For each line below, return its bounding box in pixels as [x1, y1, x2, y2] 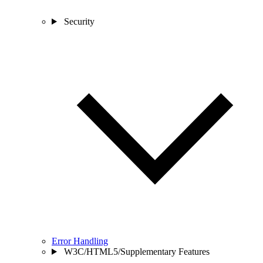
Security [63, 16, 95, 26]
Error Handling [52, 236, 108, 246]
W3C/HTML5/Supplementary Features [63, 247, 210, 257]
